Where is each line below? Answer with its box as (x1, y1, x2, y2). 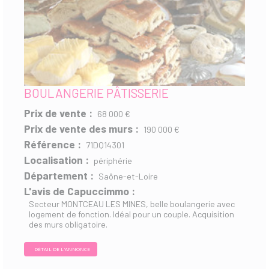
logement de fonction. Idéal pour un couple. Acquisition (29, 209, 234, 219)
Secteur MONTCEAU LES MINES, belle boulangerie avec (29, 199, 235, 209)
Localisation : (24, 153, 89, 166)
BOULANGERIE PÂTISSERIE (24, 85, 169, 100)
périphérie (94, 156, 132, 166)
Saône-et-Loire (98, 171, 158, 181)
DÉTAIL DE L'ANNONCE (34, 245, 90, 252)
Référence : (24, 138, 81, 151)
